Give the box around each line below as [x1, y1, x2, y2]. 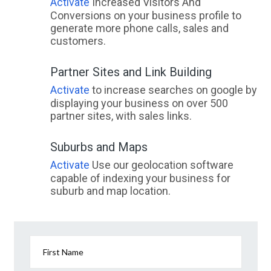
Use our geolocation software [89, 158, 233, 171]
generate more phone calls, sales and [50, 22, 229, 34]
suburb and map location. [50, 184, 171, 197]
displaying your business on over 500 [50, 97, 228, 109]
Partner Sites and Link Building [50, 65, 212, 79]
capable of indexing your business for [50, 172, 230, 184]
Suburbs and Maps [50, 140, 148, 154]
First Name [43, 247, 83, 257]
